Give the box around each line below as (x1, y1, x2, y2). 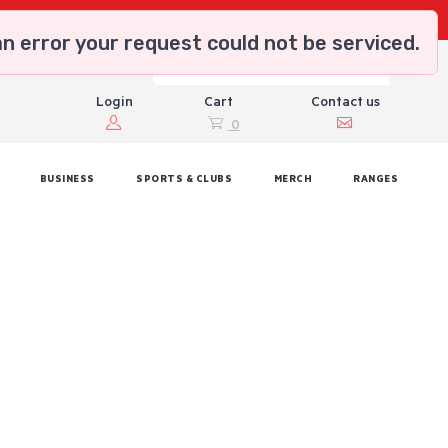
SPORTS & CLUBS (136, 174, 233, 186)
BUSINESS (39, 174, 95, 186)
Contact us (310, 96, 380, 112)
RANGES (353, 174, 399, 186)
